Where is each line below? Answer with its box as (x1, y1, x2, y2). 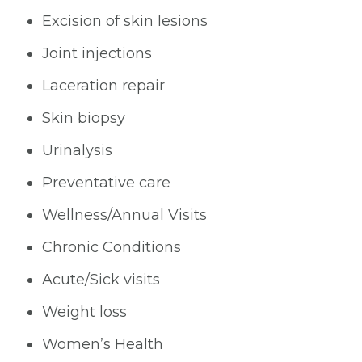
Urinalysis (42, 141, 112, 159)
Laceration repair (42, 76, 165, 95)
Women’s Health (42, 335, 163, 353)
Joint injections (42, 44, 152, 62)
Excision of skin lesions (42, 11, 208, 30)
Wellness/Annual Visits (42, 205, 207, 224)
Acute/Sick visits (42, 270, 160, 288)
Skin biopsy (42, 108, 125, 127)
